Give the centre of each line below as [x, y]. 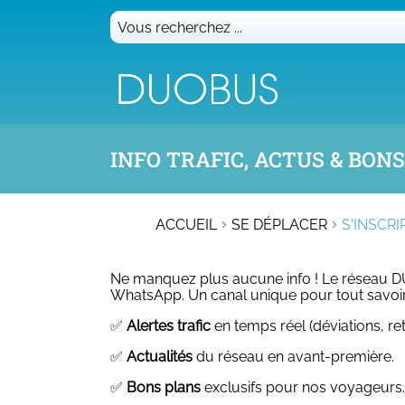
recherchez [147, 50]
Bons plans [164, 387]
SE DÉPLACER [279, 225]
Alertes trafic [169, 326]
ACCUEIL [186, 225]
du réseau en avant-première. [293, 357]
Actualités [160, 357]
